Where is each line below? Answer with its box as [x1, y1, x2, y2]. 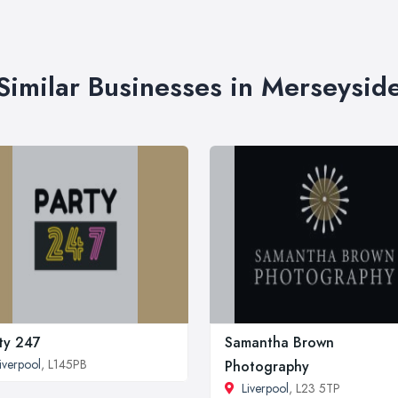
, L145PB [41, 354, 87, 373]
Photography [225, 355, 309, 377]
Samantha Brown [225, 331, 334, 353]
